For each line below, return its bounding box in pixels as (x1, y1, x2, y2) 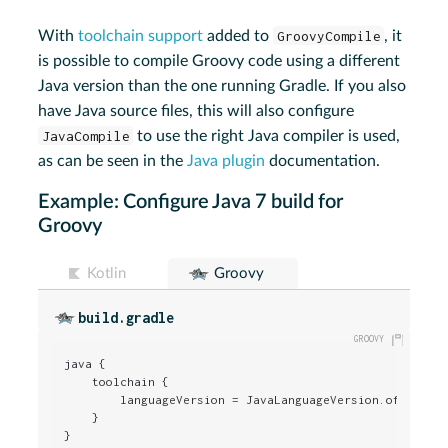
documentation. (265, 152, 381, 169)
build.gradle (78, 308, 175, 326)
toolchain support (78, 27, 204, 44)
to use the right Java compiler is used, (133, 127, 401, 144)
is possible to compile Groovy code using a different (38, 52, 401, 69)
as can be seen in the (38, 152, 188, 169)
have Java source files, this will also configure (38, 102, 355, 119)
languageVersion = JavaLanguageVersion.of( (64, 392, 408, 406)
